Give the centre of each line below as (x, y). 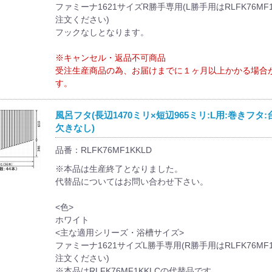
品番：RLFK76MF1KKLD (103, 150)
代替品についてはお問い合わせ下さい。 (131, 181)
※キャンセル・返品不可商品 (110, 57)
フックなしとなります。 (102, 32)
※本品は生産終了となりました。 (119, 168)
